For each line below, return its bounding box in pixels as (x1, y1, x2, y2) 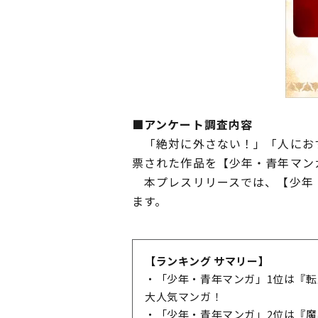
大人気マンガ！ (145, 288, 223, 304)
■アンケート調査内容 (132, 115, 253, 133)
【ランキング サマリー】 (145, 253, 270, 268)
